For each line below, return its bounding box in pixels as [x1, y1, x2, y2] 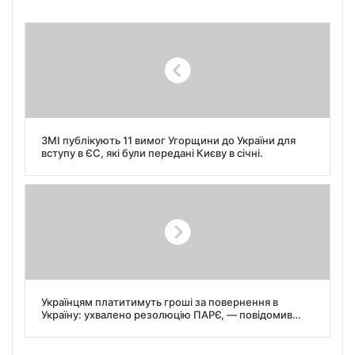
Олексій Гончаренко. [41, 321, 151, 334]
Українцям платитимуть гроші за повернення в [41, 296, 278, 309]
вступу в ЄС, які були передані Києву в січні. [41, 147, 263, 160]
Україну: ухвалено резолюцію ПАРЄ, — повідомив [41, 308, 292, 322]
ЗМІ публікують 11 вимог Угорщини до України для [41, 134, 296, 147]
